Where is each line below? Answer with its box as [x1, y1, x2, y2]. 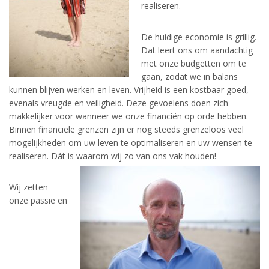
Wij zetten [9, 181, 48, 193]
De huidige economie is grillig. [141, 31, 256, 43]
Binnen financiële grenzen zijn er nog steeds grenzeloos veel [9, 124, 244, 135]
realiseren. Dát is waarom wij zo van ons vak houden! [9, 150, 216, 162]
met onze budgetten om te [141, 58, 246, 69]
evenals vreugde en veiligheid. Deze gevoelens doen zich [9, 97, 228, 109]
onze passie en [9, 195, 67, 206]
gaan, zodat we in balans [141, 71, 238, 82]
